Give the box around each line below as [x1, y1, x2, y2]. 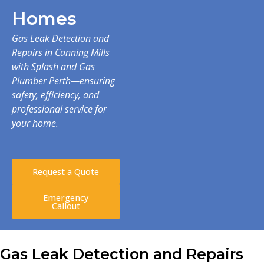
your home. [12, 116, 58, 130]
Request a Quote [32, 165, 99, 177]
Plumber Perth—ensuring [12, 74, 115, 87]
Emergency [43, 191, 89, 203]
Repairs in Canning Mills [12, 45, 110, 59]
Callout [52, 199, 80, 212]
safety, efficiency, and [12, 88, 99, 101]
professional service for [12, 102, 107, 115]
